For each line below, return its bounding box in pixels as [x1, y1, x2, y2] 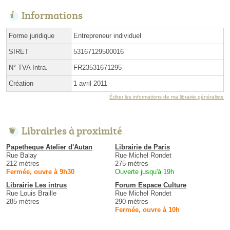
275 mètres [115, 160, 148, 168]
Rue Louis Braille [6, 189, 56, 198]
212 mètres [6, 160, 40, 168]
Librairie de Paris [115, 143, 170, 151]
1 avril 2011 [73, 80, 107, 88]
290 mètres [115, 198, 148, 206]
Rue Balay [6, 151, 37, 160]
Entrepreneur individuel [73, 32, 141, 40]
